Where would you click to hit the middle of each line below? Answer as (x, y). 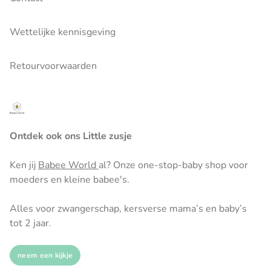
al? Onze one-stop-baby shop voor (173, 165)
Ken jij (24, 165)
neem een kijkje (45, 255)
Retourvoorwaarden (53, 66)
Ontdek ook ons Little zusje (71, 136)
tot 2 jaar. (31, 223)
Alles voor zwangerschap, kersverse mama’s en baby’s (128, 209)
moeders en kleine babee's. (70, 180)
